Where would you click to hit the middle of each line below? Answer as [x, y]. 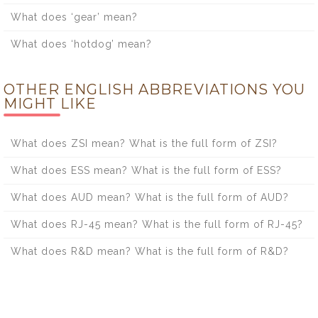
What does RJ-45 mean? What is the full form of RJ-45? [157, 224]
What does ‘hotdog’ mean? [81, 44]
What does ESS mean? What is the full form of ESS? [146, 170]
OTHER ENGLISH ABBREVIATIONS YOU [154, 89]
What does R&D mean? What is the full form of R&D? [150, 251]
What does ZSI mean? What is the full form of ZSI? [144, 143]
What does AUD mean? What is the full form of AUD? [150, 197]
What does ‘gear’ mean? [74, 17]
